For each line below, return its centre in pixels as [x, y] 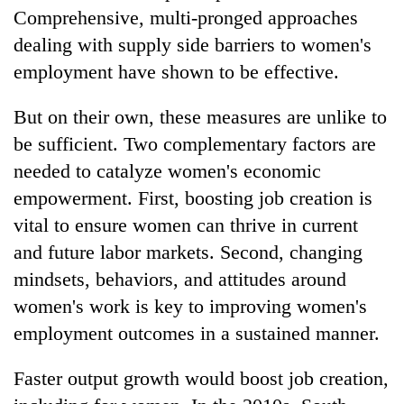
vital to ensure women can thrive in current [186, 225]
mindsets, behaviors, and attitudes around [180, 279]
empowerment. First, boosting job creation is [193, 197]
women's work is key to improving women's [190, 306]
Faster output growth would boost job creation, [201, 378]
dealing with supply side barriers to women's [193, 44]
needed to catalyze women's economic [167, 170]
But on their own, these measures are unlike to [200, 116]
